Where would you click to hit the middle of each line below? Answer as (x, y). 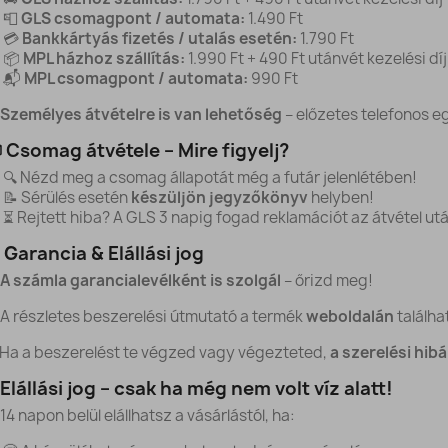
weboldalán (349, 316)
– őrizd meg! (326, 280)
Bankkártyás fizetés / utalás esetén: (159, 38)
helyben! (340, 197)
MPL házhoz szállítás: (103, 58)
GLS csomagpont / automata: (132, 18)
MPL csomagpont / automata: (135, 78)
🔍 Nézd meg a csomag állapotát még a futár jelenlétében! (209, 177)
